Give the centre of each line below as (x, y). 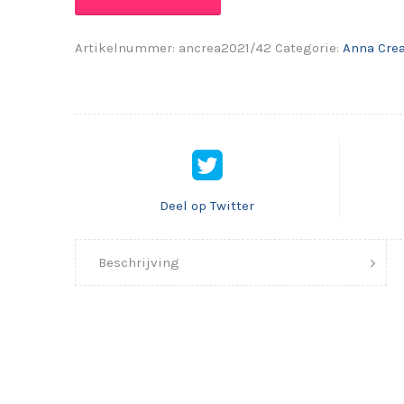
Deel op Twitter (207, 205)
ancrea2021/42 (225, 47)
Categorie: (308, 47)
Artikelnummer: (126, 47)
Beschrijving (139, 262)
